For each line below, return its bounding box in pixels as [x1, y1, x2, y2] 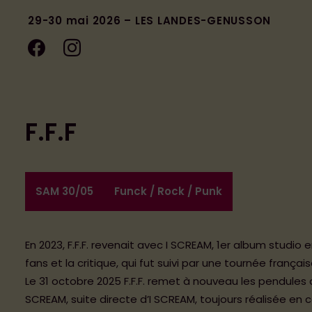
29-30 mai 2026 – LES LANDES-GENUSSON [28, 13, 271, 28]
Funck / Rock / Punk [114, 184, 222, 198]
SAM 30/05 [36, 184, 93, 198]
